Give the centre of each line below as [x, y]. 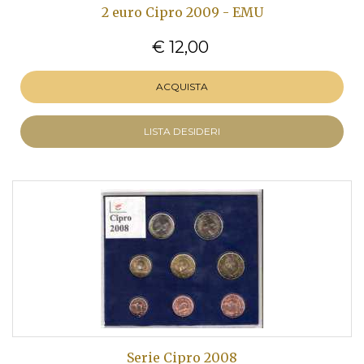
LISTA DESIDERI [182, 131]
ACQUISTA [182, 87]
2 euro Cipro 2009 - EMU [182, 12]
